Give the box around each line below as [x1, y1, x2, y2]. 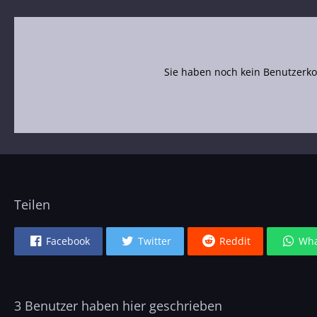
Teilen [14, 196, 50, 214]
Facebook [46, 234, 90, 248]
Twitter [138, 234, 171, 248]
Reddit [219, 234, 250, 248]
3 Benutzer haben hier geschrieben [14, 297, 222, 315]
